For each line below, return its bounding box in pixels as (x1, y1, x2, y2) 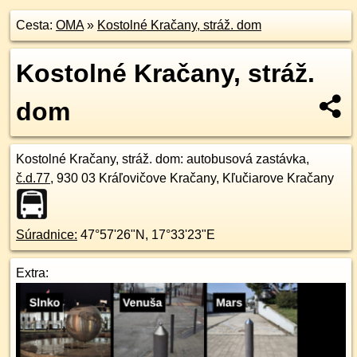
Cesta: (16, 18, 56, 32)
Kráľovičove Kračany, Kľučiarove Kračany (99, 171, 334, 185)
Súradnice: (16, 228, 77, 241)
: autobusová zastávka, (180, 152, 309, 166)
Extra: (16, 266, 49, 280)
